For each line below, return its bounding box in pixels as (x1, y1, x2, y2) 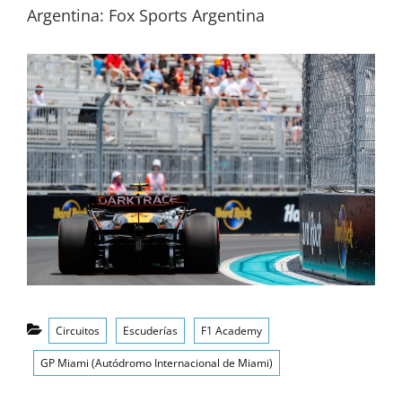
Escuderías (123, 323, 178, 339)
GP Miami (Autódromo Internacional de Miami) (40, 355, 273, 371)
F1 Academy (201, 323, 262, 339)
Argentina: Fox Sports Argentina (27, 4, 265, 26)
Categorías (48, 314, 102, 330)
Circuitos (56, 323, 100, 339)
